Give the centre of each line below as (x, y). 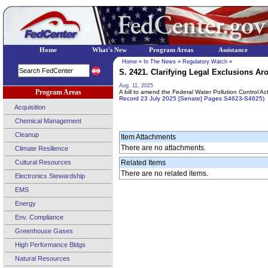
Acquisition (29, 107)
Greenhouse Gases (43, 231)
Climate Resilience (41, 148)
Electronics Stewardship (49, 176)
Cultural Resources (42, 162)
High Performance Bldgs (49, 244)
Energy (25, 203)
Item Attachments (148, 137)
